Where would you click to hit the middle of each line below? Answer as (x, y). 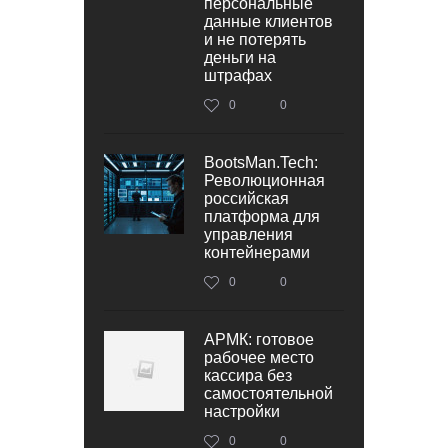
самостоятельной (268, 393)
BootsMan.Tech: (261, 162)
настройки (242, 411)
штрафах (238, 75)
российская (246, 198)
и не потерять (255, 39)
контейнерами (257, 252)
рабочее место (259, 357)
